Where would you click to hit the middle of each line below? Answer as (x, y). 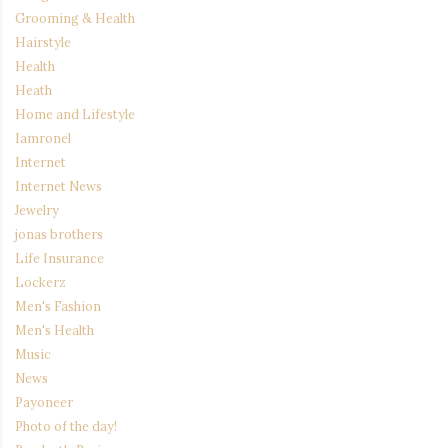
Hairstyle (43, 42)
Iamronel (43, 138)
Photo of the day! (66, 426)
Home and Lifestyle (75, 114)
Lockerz (40, 282)
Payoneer (44, 402)
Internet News (58, 186)
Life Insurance (59, 258)
